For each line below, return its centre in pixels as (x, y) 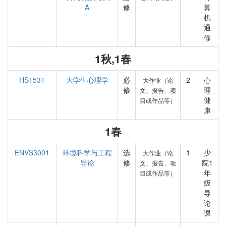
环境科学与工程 (87, 152)
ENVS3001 (32, 152)
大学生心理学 (87, 80)
